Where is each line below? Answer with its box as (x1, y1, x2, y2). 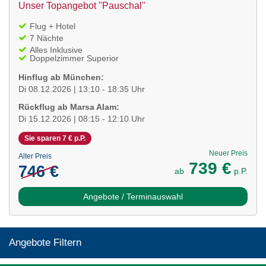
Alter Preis (18, 151, 52, 160)
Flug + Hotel (30, 21, 75, 31)
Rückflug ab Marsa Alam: (18, 102, 119, 112)
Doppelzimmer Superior (30, 53, 119, 63)
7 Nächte (30, 33, 64, 43)
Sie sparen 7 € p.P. (24, 134, 85, 142)
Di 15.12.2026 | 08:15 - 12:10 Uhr (18, 113, 145, 123)
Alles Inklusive (30, 45, 83, 55)
